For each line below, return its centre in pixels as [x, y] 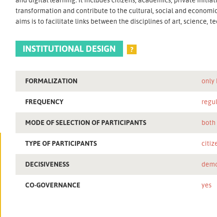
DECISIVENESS [47, 164]
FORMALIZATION [52, 80]
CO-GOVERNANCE [53, 185]
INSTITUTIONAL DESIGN [70, 48]
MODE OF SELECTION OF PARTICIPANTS [86, 122]
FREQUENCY [45, 101]
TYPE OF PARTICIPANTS [61, 143]
